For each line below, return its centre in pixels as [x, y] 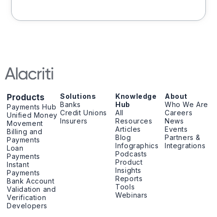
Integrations [185, 146]
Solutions [78, 96]
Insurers [74, 121]
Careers [179, 113]
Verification [27, 197]
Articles [128, 129]
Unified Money [32, 115]
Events [176, 129]
